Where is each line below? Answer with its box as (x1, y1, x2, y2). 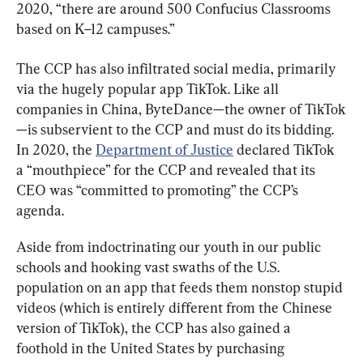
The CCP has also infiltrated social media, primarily (16, 59, 340, 77)
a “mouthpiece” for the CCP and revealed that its (16, 160, 318, 178)
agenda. (16, 201, 64, 219)
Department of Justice (96, 140, 233, 158)
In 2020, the (16, 140, 96, 158)
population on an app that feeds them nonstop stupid (16, 278, 346, 296)
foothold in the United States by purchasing (16, 339, 288, 357)
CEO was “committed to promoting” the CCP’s (16, 181, 301, 199)
